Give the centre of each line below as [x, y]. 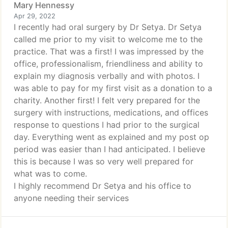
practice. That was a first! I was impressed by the [109, 51]
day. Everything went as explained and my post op [111, 137]
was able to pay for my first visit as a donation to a [113, 88]
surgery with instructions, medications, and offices [111, 112]
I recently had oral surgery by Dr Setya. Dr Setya [108, 27]
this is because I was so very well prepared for [104, 161]
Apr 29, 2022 [35, 16]
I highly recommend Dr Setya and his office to [103, 186]
